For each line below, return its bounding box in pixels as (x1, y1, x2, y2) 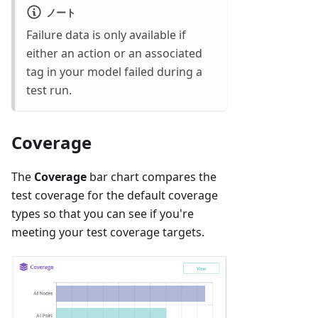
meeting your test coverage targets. (11, 224, 204, 240)
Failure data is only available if (26, 26, 186, 43)
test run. (26, 82, 72, 98)
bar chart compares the (87, 168, 216, 185)
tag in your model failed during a (26, 63, 202, 79)
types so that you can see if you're (11, 205, 194, 221)
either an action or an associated (26, 45, 202, 61)
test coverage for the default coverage (11, 187, 218, 203)
